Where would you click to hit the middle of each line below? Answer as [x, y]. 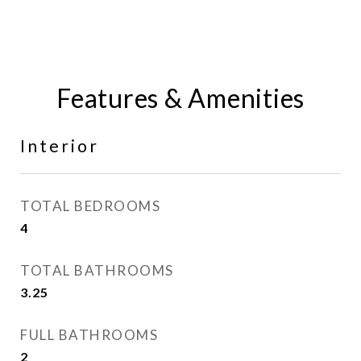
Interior [60, 145]
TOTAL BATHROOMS [97, 270]
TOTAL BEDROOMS [90, 206]
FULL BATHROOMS [89, 335]
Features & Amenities [180, 98]
